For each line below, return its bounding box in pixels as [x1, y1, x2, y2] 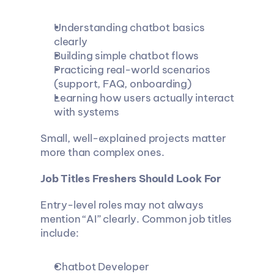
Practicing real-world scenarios [53, 63, 210, 76]
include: [40, 226, 78, 240]
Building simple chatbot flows [53, 49, 199, 62]
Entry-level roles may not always [40, 198, 204, 212]
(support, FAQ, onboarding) [53, 77, 191, 91]
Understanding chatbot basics [53, 21, 204, 34]
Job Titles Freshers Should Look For [40, 172, 221, 185]
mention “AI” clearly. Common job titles [40, 212, 232, 226]
